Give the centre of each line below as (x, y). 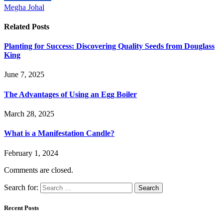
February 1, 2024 (31, 153)
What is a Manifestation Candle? (59, 133)
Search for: (21, 187)
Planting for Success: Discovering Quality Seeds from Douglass (109, 46)
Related (18, 26)
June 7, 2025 (24, 75)
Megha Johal (24, 7)
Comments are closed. (39, 170)
